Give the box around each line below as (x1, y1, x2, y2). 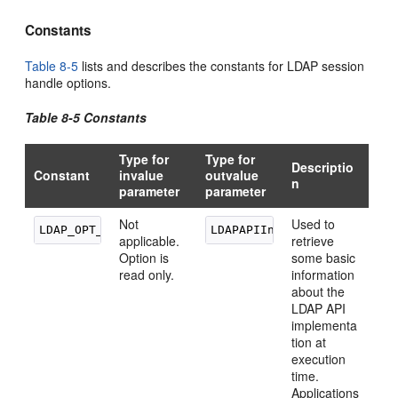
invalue (119, 166, 164, 184)
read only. (119, 266, 175, 283)
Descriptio (291, 158, 354, 176)
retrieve (291, 232, 335, 250)
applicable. (119, 232, 180, 250)
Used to (291, 215, 336, 233)
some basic (291, 249, 356, 267)
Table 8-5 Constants (25, 108, 147, 126)
